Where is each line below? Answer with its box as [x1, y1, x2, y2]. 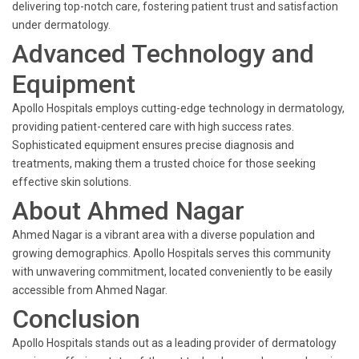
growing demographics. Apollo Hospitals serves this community [12, 247, 331, 260]
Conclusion [12, 304, 140, 334]
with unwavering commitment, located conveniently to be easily [12, 265, 333, 278]
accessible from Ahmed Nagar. [12, 284, 167, 296]
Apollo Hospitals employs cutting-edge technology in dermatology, [12, 102, 345, 115]
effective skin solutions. [12, 175, 131, 188]
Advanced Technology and [12, 38, 314, 69]
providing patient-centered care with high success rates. [12, 120, 294, 133]
